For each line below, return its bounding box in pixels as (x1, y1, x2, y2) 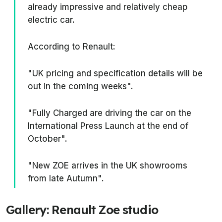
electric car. (28, 15, 75, 25)
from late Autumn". (28, 173, 104, 184)
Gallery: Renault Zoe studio (6, 202, 158, 218)
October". (28, 134, 67, 144)
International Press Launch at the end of (28, 121, 188, 131)
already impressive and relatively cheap (28, 2, 188, 12)
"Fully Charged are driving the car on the (28, 108, 191, 118)
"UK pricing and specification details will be (28, 68, 203, 79)
